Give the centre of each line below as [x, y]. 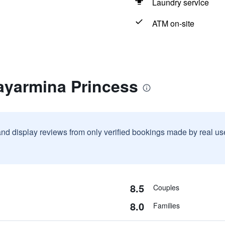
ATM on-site [173, 23]
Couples [166, 187]
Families [166, 205]
